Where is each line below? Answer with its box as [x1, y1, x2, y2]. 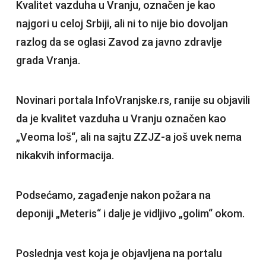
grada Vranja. [15, 54, 80, 67]
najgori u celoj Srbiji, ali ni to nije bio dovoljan [15, 17, 228, 30]
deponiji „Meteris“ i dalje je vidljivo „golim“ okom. [15, 207, 245, 220]
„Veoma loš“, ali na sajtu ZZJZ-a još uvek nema [15, 131, 242, 144]
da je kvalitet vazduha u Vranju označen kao [15, 112, 226, 125]
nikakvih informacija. [15, 149, 114, 162]
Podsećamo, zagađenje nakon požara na [15, 189, 211, 202]
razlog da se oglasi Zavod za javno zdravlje [15, 36, 222, 49]
